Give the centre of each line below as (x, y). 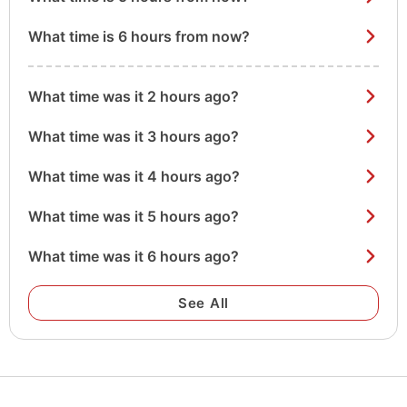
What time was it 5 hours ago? (134, 216)
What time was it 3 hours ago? (134, 136)
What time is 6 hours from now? (139, 36)
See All (203, 303)
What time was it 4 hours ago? (134, 176)
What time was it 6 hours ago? (134, 256)
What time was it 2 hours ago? (134, 96)
